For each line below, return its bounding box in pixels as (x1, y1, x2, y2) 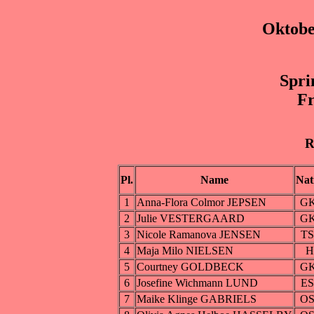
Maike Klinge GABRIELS (136, 293, 257, 306)
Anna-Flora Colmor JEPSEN (136, 196, 266, 209)
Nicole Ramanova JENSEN (136, 228, 261, 241)
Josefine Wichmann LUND (136, 277, 258, 289)
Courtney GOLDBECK (136, 261, 244, 273)
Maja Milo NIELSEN (136, 245, 233, 257)
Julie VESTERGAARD (136, 212, 245, 225)
